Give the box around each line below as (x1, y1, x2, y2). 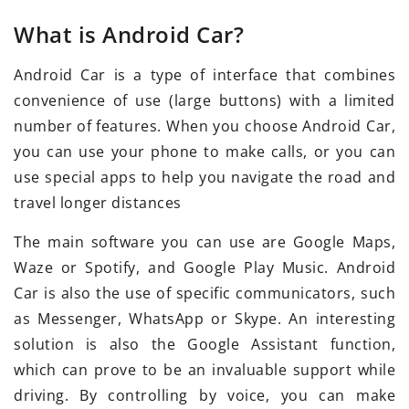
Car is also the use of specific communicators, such (14, 283, 395, 304)
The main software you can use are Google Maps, (14, 232, 395, 253)
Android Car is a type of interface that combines (14, 65, 395, 86)
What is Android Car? (14, 19, 244, 50)
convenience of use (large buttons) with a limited (14, 90, 395, 111)
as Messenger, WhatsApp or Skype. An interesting (14, 309, 395, 330)
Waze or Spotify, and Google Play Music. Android (14, 257, 395, 278)
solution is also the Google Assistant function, (14, 334, 395, 355)
